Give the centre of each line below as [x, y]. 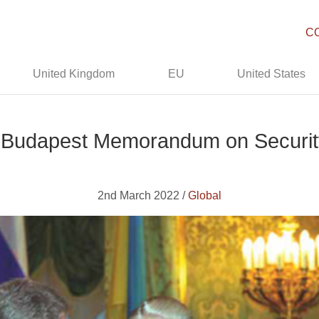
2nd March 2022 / [143, 195]
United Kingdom [74, 74]
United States [272, 74]
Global [205, 195]
